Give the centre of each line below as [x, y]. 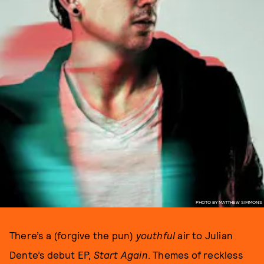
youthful [156, 235]
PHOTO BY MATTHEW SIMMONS [229, 202]
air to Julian [204, 235]
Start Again [121, 255]
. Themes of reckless [195, 255]
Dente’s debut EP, [52, 255]
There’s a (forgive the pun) [73, 235]
